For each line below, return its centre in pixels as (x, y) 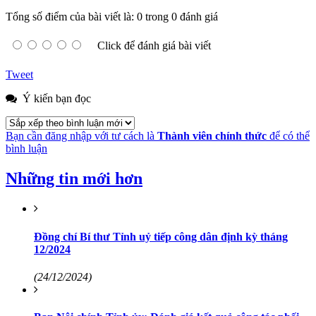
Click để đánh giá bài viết (154, 46)
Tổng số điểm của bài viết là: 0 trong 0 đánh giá (112, 17)
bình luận (26, 149)
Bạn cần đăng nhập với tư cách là (81, 136)
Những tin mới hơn (74, 179)
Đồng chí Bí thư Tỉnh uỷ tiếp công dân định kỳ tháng (161, 236)
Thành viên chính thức (212, 136)
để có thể (288, 136)
